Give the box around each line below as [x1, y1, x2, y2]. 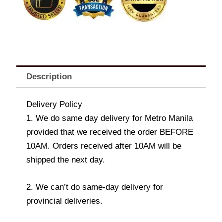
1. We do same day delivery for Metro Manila [26, 113, 193, 123]
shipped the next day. [26, 155, 105, 165]
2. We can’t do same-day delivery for [26, 182, 163, 192]
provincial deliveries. [26, 196, 103, 206]
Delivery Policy [26, 99, 82, 109]
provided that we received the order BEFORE [26, 127, 193, 137]
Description [26, 72, 72, 82]
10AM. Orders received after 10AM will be [26, 141, 181, 151]
